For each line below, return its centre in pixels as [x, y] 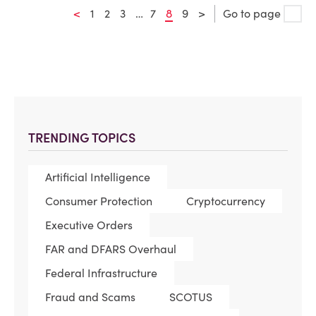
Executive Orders [89, 225]
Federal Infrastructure [101, 273]
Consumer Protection [99, 201]
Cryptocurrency [226, 201]
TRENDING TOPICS [82, 138]
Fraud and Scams [90, 297]
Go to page [253, 14]
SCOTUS [191, 297]
